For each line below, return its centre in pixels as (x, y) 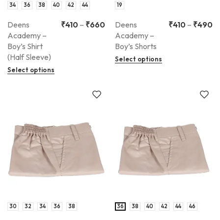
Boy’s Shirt (25, 46)
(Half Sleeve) (29, 57)
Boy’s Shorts (136, 46)
